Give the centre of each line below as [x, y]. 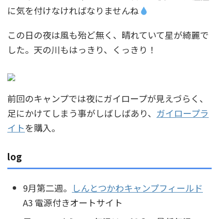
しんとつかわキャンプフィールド [137, 187]
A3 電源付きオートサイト [73, 202]
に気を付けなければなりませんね [73, 11]
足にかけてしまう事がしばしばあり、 [82, 113]
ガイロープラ [183, 113]
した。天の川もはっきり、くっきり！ [82, 50]
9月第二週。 [47, 187]
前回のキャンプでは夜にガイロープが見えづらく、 [108, 99]
